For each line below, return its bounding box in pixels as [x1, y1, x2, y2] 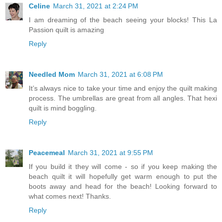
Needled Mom [29, 70, 75, 79]
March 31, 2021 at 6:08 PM [78, 70, 163, 79]
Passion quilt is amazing [29, 26, 104, 34]
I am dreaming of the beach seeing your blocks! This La [29, 16, 217, 24]
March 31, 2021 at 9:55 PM [68, 149, 153, 157]
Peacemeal [29, 149, 65, 157]
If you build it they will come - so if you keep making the [29, 163, 217, 171]
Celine [29, 2, 50, 10]
